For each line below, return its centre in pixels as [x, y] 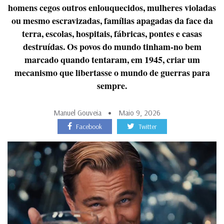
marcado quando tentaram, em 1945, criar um [112, 59]
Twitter [147, 126]
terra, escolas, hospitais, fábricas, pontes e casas [112, 33]
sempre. [112, 85]
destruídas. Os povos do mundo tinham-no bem [112, 46]
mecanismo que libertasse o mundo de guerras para [112, 72]
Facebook [89, 126]
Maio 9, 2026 [139, 113]
